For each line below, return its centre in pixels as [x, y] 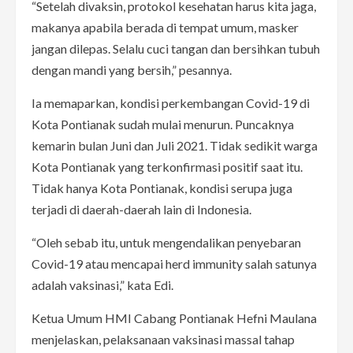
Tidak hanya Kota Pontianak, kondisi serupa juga [162, 188]
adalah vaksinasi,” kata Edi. [102, 284]
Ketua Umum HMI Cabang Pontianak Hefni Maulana [174, 318]
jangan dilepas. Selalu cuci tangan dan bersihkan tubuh [176, 48]
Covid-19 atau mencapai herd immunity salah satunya [174, 263]
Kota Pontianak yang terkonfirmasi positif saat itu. [167, 166]
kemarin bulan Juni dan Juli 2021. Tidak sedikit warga [175, 145]
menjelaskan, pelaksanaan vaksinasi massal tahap [163, 339]
